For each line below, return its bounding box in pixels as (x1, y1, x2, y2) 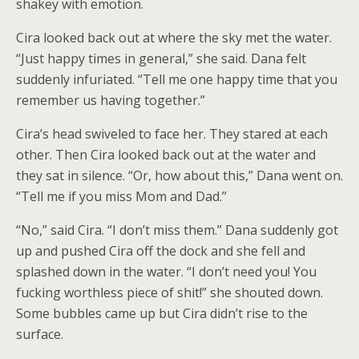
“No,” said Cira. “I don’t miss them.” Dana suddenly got (16, 221, 338, 239)
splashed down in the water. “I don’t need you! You (16, 263, 317, 280)
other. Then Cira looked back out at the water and (16, 146, 316, 163)
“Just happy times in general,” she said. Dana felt (16, 50, 306, 67)
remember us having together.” (16, 91, 205, 109)
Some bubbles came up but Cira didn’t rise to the (16, 305, 308, 322)
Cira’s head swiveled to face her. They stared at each (16, 125, 328, 143)
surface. (16, 325, 63, 343)
